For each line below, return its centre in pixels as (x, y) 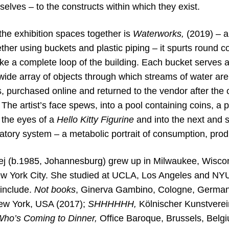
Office (111, 219)
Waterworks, (158, 33)
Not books (55, 190)
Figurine (118, 119)
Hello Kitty (77, 119)
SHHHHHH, (112, 204)
